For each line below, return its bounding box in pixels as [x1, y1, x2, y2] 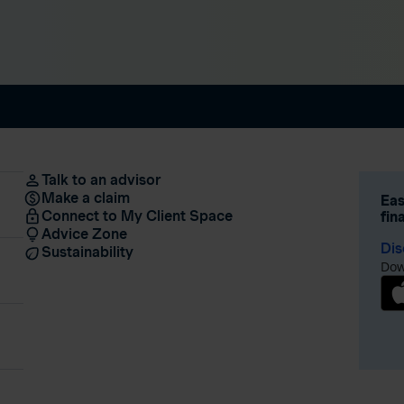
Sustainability [41, 243, 133, 261]
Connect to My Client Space [41, 207, 233, 225]
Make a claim [41, 188, 130, 207]
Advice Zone [41, 225, 127, 243]
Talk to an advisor [41, 170, 161, 188]
